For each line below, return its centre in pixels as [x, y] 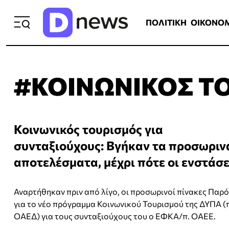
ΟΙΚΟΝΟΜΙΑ [179, 14]
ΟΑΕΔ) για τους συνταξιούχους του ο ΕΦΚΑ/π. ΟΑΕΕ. [115, 216]
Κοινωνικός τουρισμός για [88, 129]
